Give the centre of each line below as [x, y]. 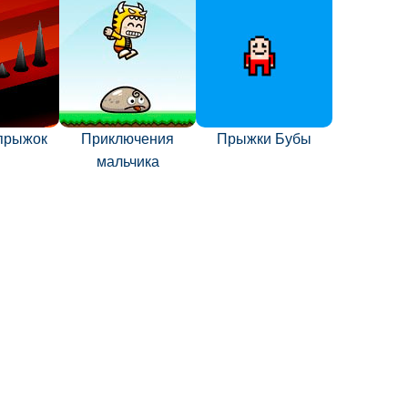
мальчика [127, 162]
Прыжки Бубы [264, 139]
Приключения [127, 139]
